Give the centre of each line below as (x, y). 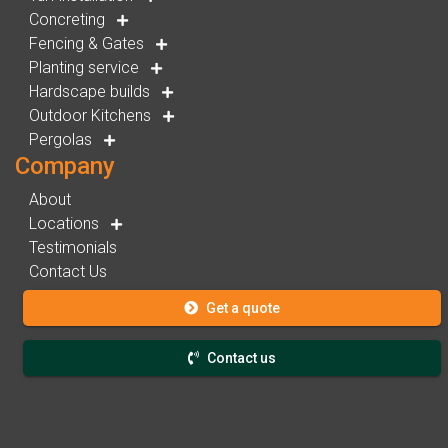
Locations (65, 224)
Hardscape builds (91, 92)
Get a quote (243, 307)
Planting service (85, 68)
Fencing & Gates (88, 44)
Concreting (68, 20)
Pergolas (62, 140)
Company (65, 166)
